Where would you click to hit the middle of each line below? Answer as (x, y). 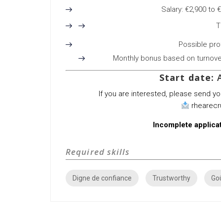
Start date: (187, 78)
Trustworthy (171, 178)
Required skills (98, 152)
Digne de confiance (102, 178)
